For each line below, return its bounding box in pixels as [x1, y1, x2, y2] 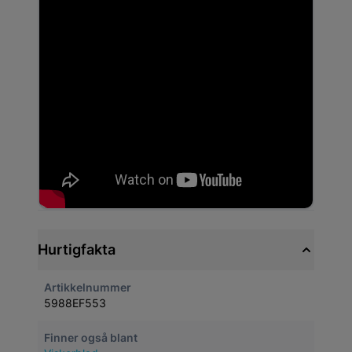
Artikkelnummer [44, 280, 131, 295]
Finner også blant [44, 331, 137, 345]
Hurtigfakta [38, 241, 115, 258]
